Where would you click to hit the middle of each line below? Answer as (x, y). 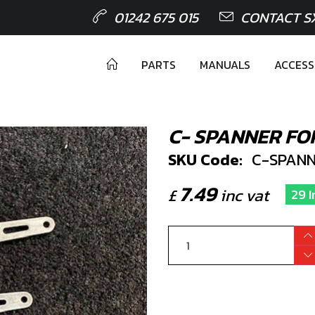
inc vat (243, 195)
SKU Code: (205, 160)
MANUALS (225, 65)
